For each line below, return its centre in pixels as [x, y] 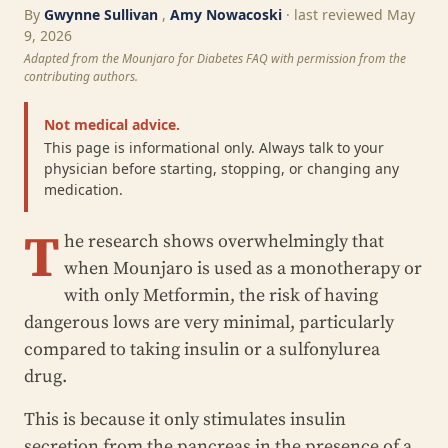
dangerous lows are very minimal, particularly [209, 322]
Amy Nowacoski [226, 14]
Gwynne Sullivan [101, 14]
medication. [83, 189]
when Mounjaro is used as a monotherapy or [243, 268]
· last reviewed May [350, 14]
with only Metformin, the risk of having [221, 295]
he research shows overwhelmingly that [224, 241]
